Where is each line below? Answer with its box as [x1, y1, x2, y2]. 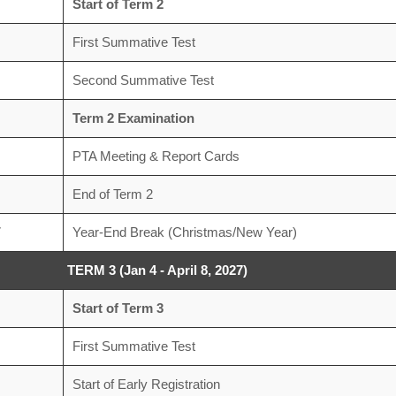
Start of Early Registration [72, 377, 220, 392]
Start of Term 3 [72, 301, 164, 316]
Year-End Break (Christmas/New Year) [72, 225, 297, 240]
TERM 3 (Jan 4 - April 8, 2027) [67, 263, 247, 278]
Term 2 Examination [72, 110, 194, 126]
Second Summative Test [72, 72, 214, 88]
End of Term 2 [72, 187, 153, 202]
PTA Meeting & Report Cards [72, 148, 240, 164]
